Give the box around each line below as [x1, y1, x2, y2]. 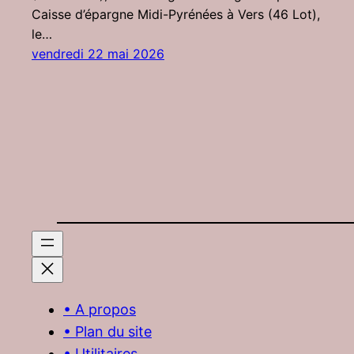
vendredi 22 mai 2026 [32, 46, 164, 62]
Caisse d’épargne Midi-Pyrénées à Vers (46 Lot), [32, 6, 320, 23]
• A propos [63, 301, 136, 318]
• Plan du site [63, 323, 152, 341]
